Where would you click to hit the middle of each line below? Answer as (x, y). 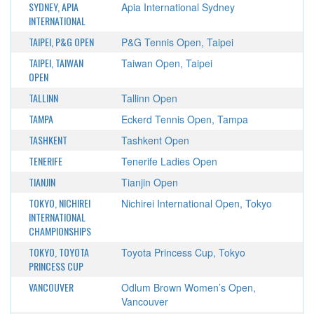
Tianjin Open (149, 182)
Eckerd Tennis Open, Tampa (184, 119)
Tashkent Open (155, 140)
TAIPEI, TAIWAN (56, 63)
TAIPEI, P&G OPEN (61, 42)
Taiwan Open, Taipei (166, 63)
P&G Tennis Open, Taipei (177, 42)
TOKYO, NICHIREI (60, 203)
